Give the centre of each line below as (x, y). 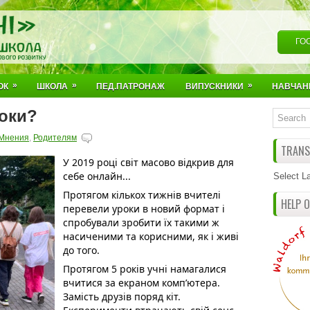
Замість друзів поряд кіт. (122, 297)
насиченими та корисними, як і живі (151, 236)
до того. (83, 250)
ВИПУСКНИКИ (215, 86)
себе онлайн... (97, 176)
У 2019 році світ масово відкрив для (148, 162)
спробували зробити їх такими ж (141, 222)
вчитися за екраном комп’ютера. (142, 283)
